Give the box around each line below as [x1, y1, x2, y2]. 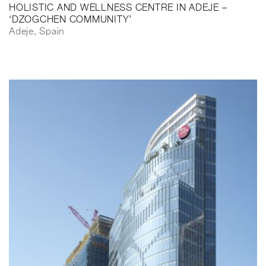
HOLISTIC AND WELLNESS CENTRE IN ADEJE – [9, 4, 227, 14]
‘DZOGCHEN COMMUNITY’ [9, 15, 132, 26]
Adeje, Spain [9, 27, 65, 37]
